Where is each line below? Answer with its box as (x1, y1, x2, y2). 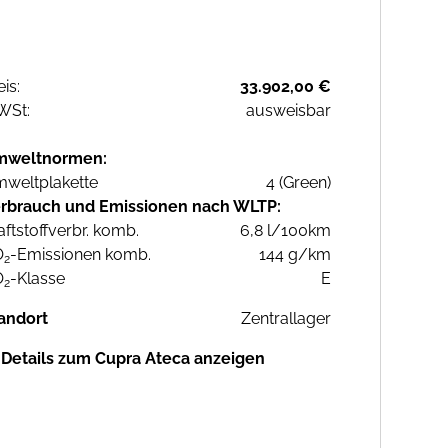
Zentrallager (241, 309, 331, 329)
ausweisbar (246, 101, 331, 121)
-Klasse (10, 269, 65, 289)
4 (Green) (266, 173, 331, 193)
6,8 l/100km (240, 221, 331, 241)
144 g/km (259, 245, 331, 265)
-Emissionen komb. (10, 245, 151, 265)
